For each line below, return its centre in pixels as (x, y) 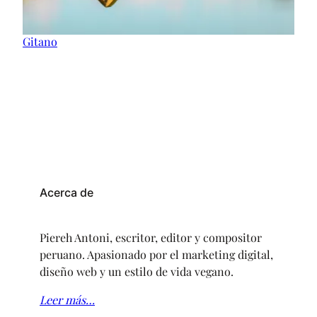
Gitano (40, 41)
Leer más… (67, 299)
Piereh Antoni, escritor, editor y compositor (151, 237)
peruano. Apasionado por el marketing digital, (156, 254)
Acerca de (67, 192)
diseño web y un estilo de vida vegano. (137, 271)
